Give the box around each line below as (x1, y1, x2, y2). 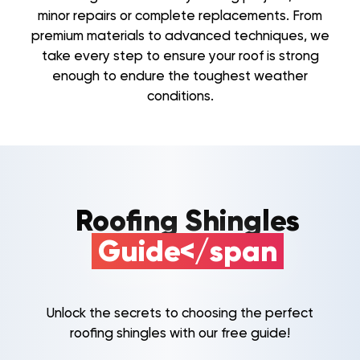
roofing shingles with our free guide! (70, 325, 290, 342)
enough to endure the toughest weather (52, 67, 308, 84)
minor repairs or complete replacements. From (38, 6, 322, 23)
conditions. (146, 87, 214, 104)
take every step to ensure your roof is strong (41, 47, 319, 63)
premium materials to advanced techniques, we (31, 27, 329, 43)
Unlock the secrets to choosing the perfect (47, 305, 313, 321)
